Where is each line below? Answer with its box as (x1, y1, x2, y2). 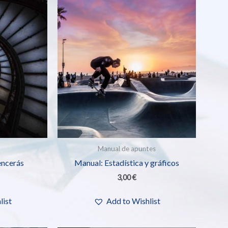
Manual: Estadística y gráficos (74, 158, 180, 168)
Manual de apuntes (98, 144, 156, 153)
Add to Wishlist (106, 195, 160, 206)
